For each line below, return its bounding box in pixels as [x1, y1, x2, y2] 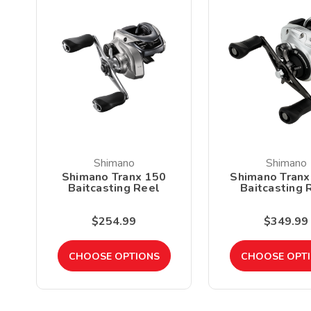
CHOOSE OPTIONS [68, 250, 160, 264]
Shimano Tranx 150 [61, 169, 167, 185]
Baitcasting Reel [68, 180, 160, 196]
